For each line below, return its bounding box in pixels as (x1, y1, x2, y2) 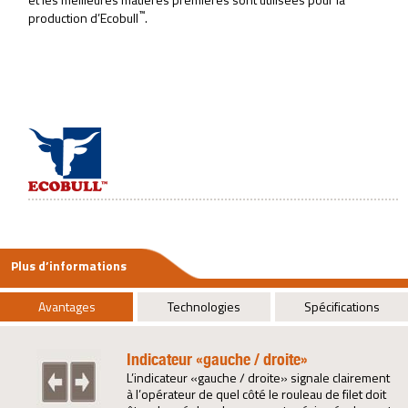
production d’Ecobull (28, 7, 139, 27)
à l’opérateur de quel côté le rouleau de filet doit (126, 383, 386, 403)
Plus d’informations (11, 255, 127, 275)
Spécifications (303, 296, 380, 316)
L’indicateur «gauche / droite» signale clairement (126, 367, 390, 387)
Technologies (168, 296, 240, 316)
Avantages (37, 296, 96, 316)
